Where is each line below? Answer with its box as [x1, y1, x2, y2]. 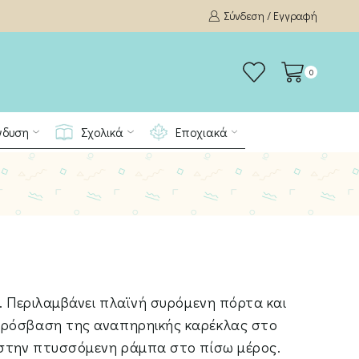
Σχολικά [80, 123, 123, 140]
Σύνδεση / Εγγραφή [223, 8, 317, 23]
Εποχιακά [175, 123, 228, 140]
